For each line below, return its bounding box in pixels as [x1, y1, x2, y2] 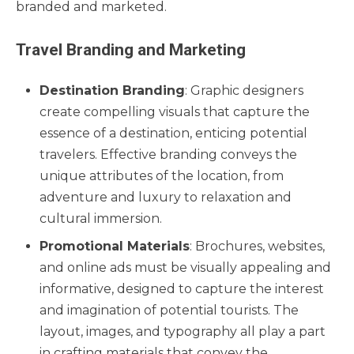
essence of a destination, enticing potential [40, 126, 307, 141]
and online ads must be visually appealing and [40, 260, 331, 276]
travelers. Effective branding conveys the [40, 147, 297, 163]
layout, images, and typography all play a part [40, 324, 326, 340]
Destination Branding [40, 83, 185, 99]
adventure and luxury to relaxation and [40, 190, 292, 205]
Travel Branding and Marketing [16, 40, 246, 59]
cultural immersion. [40, 211, 162, 227]
